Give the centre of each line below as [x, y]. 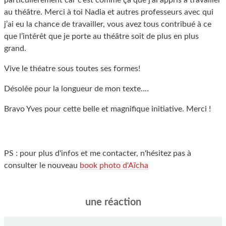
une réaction [113, 202]
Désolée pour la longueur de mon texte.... [76, 89]
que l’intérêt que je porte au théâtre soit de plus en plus [101, 36]
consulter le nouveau [42, 165]
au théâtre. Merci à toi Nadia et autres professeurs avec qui [109, 12]
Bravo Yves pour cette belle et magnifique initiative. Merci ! [107, 109]
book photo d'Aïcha [114, 165]
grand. [15, 48]
